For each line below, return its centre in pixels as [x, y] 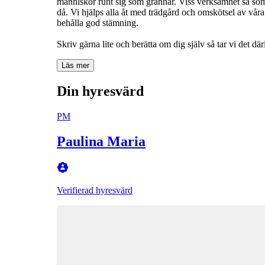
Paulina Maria [101, 141]
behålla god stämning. [98, 22]
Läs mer [75, 65]
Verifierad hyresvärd [95, 190]
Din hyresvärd [100, 91]
